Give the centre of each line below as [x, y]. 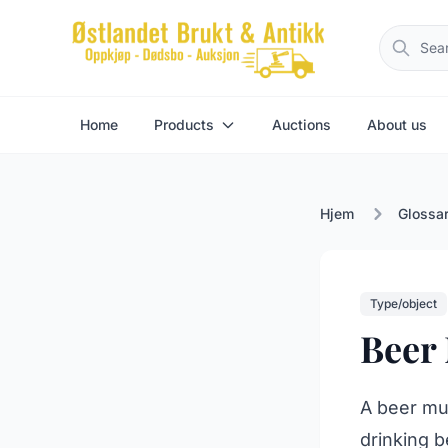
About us [397, 124]
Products [184, 124]
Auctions [301, 124]
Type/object [403, 303]
